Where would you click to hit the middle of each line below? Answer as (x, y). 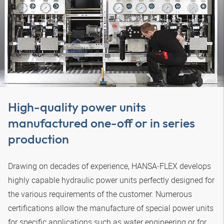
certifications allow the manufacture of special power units (111, 208)
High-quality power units (77, 107)
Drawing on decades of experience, (70, 166)
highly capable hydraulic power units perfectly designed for (111, 180)
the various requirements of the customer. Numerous (100, 194)
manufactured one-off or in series (101, 123)
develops (194, 166)
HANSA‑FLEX (154, 166)
